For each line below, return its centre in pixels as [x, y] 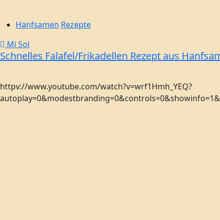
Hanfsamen [37, 25]
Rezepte [76, 25]
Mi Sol [17, 44]
